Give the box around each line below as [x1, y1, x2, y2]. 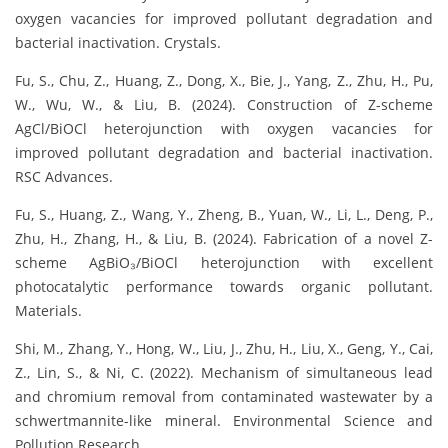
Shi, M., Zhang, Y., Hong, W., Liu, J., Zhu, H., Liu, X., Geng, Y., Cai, [15, 338, 433, 358]
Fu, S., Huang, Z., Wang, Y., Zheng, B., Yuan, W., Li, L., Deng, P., [15, 204, 433, 224]
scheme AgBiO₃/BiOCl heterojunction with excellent [15, 252, 433, 272]
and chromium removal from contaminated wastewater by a [15, 386, 433, 406]
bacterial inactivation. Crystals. [15, 32, 221, 52]
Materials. [15, 300, 82, 320]
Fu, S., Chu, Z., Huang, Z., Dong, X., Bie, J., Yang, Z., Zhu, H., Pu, [15, 70, 433, 90]
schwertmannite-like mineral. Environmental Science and [15, 410, 433, 430]
